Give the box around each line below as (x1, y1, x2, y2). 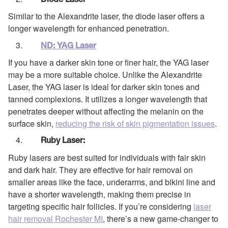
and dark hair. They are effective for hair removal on (8, 163, 193, 176)
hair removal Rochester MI (8, 212, 103, 224)
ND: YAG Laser (41, 42, 96, 50)
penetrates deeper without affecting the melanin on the (8, 105, 204, 118)
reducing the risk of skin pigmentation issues (55, 118, 215, 130)
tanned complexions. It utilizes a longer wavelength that (8, 93, 207, 105)
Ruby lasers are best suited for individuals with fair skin (8, 151, 206, 163)
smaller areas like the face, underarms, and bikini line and (8, 176, 215, 188)
